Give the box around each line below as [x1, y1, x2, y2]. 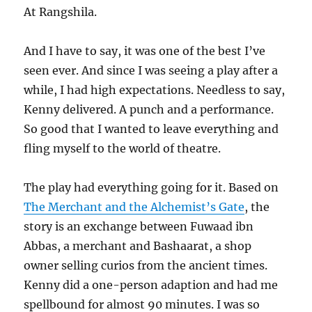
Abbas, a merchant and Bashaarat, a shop [24, 239, 252, 253]
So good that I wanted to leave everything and [24, 122, 279, 136]
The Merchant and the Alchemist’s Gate [24, 200, 245, 214]
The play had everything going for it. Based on [24, 180, 279, 195]
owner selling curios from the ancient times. [24, 258, 268, 273]
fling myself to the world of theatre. [24, 141, 221, 156]
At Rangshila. [24, 5, 97, 19]
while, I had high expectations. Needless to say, [24, 83, 286, 97]
